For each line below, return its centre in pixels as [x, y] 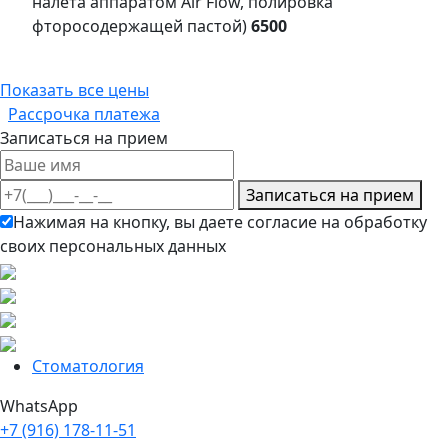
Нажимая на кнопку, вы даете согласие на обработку [220, 222]
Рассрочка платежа [84, 114]
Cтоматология [88, 366]
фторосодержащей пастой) [141, 26]
